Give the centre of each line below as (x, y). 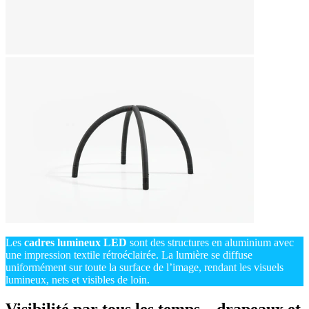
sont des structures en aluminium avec (210, 243)
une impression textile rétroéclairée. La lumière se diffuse (129, 255)
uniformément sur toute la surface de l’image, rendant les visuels (144, 268)
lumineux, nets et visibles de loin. (78, 280)
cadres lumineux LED (76, 243)
